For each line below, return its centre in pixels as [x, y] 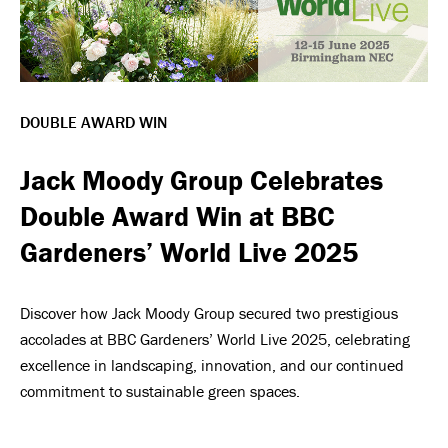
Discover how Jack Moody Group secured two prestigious [209, 313]
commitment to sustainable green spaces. [160, 391]
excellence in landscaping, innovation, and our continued [212, 365]
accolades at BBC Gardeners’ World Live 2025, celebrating [215, 339]
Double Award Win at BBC [177, 216]
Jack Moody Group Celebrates [201, 180]
